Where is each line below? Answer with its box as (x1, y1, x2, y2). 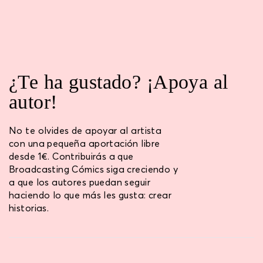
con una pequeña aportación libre (9, 139, 160, 149)
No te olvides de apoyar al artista (9, 126, 162, 136)
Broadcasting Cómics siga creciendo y (9, 164, 178, 174)
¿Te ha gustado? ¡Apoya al (9, 70, 228, 93)
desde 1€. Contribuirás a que (9, 151, 134, 161)
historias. (9, 203, 49, 213)
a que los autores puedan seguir (9, 177, 151, 187)
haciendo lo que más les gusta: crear (9, 190, 172, 200)
